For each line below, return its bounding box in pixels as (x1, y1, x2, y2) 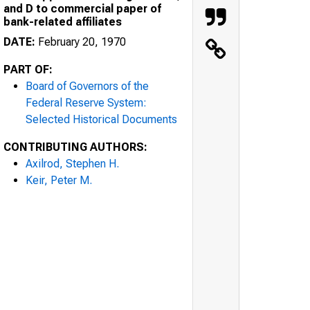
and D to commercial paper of (3, 1, 161, 15)
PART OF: (3, 62, 53, 76)
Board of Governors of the (26, 79, 149, 93)
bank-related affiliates (3, 15, 122, 28)
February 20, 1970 (35, 35, 126, 48)
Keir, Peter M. (26, 173, 92, 187)
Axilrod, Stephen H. (26, 156, 119, 170)
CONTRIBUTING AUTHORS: (3, 140, 147, 154)
